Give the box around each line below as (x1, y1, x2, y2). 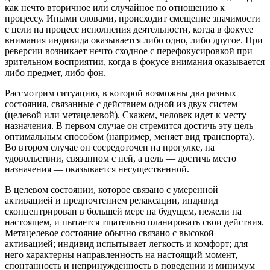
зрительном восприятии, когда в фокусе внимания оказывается (5, 57, 265, 67)
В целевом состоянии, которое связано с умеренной (5, 184, 218, 195)
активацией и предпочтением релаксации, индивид (5, 195, 218, 206)
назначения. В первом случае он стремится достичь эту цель (5, 121, 253, 131)
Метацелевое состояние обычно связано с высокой (5, 228, 214, 239)
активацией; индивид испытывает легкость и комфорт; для (5, 239, 248, 250)
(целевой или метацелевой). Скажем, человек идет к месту (5, 110, 246, 121)
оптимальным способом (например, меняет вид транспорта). (5, 131, 254, 142)
